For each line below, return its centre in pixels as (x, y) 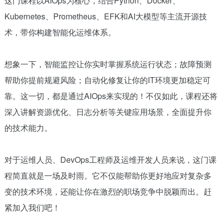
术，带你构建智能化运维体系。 (60, 32)
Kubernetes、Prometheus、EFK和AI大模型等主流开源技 (106, 16)
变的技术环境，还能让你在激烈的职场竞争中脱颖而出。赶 (108, 191)
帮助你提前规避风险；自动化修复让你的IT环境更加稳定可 (107, 80)
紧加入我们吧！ (32, 207)
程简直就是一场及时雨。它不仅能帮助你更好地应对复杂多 (108, 175)
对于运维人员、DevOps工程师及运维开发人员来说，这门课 (110, 159)
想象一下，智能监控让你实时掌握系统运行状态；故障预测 (108, 64)
